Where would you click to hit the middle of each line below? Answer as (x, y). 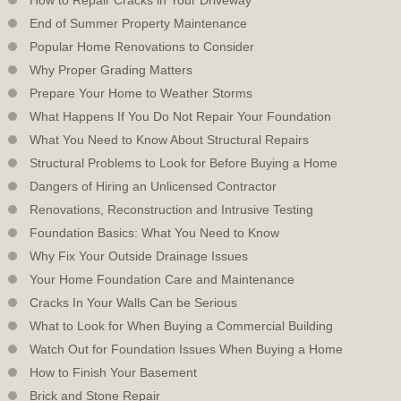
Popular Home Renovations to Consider (142, 46)
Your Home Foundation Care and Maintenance (162, 279)
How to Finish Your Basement (113, 372)
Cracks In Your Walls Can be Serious (133, 302)
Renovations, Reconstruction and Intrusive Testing (171, 209)
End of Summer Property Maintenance (138, 23)
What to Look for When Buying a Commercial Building (181, 325)
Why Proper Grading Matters (111, 69)
